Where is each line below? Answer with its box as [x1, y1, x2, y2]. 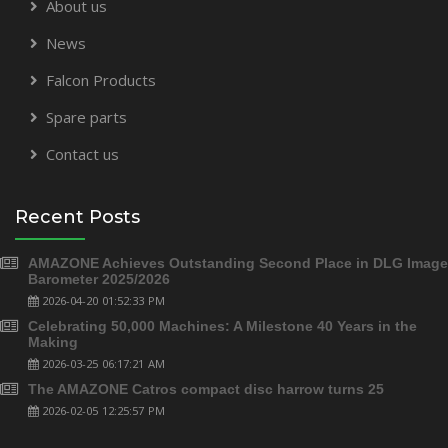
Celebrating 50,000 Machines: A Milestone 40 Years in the [28, 317, 417, 334]
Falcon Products [46, 69, 156, 90]
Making [28, 333, 78, 350]
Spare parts [46, 106, 127, 127]
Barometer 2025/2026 [28, 270, 170, 287]
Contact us [46, 143, 119, 164]
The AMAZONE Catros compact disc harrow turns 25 [28, 380, 384, 397]
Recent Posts [15, 205, 140, 228]
